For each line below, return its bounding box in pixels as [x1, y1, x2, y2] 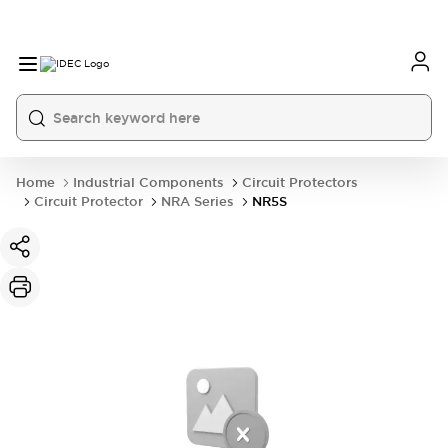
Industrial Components [73, 174, 224, 191]
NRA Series [161, 193, 234, 210]
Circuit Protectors [242, 174, 358, 191]
